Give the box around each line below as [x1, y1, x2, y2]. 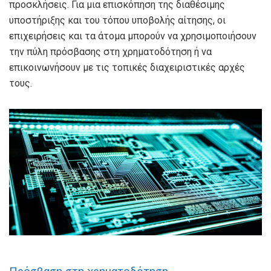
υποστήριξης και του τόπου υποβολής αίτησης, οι [9, 15, 226, 27]
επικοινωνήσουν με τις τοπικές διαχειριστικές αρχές [9, 62, 245, 74]
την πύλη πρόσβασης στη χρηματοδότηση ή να [9, 46, 212, 58]
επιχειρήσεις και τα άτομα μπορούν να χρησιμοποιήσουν [9, 30, 256, 42]
